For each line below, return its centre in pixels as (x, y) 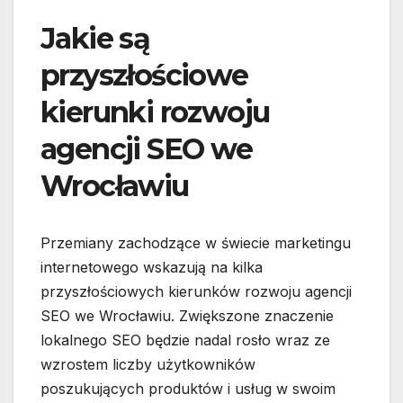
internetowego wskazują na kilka (152, 268)
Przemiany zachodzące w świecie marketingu (196, 243)
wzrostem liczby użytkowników (148, 365)
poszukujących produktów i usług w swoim (188, 389)
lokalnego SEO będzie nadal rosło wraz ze (185, 340)
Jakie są (95, 39)
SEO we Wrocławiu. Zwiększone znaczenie (187, 316)
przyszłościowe (144, 76)
